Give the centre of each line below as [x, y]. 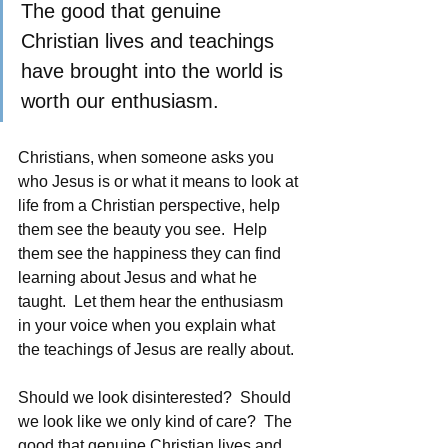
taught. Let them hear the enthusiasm [152, 302]
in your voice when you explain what [148, 326]
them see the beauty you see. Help [144, 230]
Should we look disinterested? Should [156, 398]
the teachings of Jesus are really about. [156, 350]
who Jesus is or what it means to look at [160, 182]
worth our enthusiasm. [123, 101]
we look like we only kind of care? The [157, 422]
